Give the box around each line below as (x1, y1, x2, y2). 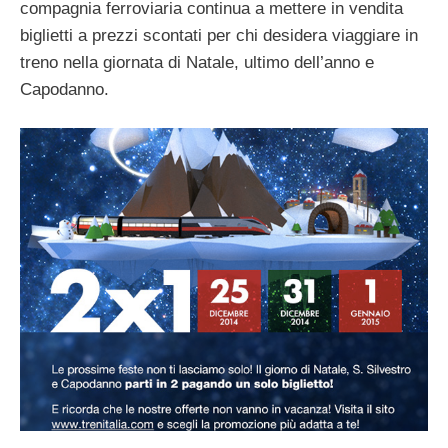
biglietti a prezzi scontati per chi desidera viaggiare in (20, 25, 418, 45)
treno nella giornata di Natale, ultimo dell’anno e (20, 52, 374, 72)
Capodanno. (20, 79, 109, 99)
